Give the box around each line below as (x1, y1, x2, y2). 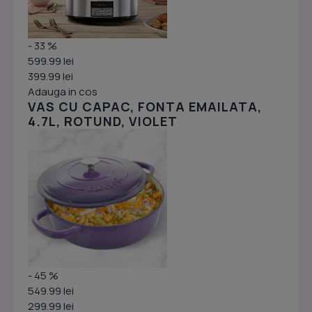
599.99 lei (28, 54, 74, 69)
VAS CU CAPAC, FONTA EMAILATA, (28, 98, 262, 116)
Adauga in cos (28, 84, 97, 100)
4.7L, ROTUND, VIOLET (28, 113, 178, 130)
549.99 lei (28, 283, 74, 299)
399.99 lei (28, 69, 73, 84)
